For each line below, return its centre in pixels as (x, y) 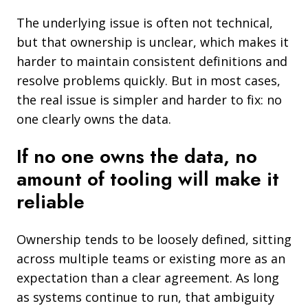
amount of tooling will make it (148, 179)
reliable (51, 201)
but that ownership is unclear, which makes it (153, 42)
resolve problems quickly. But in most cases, (148, 80)
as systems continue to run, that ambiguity (145, 297)
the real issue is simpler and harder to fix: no (149, 99)
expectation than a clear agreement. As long (148, 277)
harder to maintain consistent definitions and (152, 61)
